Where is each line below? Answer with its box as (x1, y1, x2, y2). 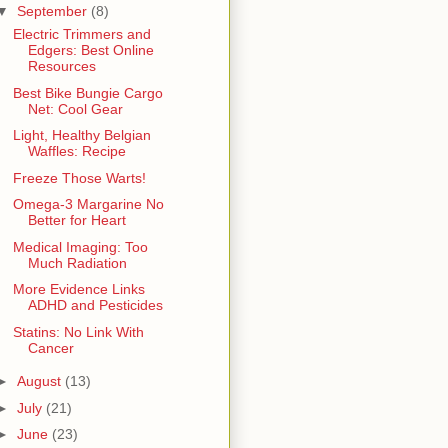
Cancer (27, 339, 74, 356)
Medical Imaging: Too (12, 238, 148, 255)
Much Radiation (27, 254, 127, 271)
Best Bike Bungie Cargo (12, 84, 163, 101)
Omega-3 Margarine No (12, 196, 164, 213)
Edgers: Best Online (27, 42, 154, 59)
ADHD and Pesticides (27, 297, 163, 314)
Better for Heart (27, 212, 126, 229)
